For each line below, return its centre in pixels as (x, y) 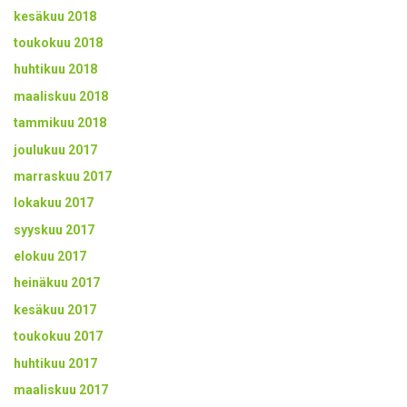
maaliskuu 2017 (61, 390)
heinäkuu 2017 (57, 283)
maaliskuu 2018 (61, 96)
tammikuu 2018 (60, 123)
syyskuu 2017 (54, 229)
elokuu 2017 (50, 257)
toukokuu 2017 (58, 337)
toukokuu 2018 (58, 42)
